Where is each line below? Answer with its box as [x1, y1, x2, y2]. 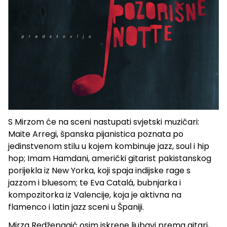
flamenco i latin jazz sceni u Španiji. [8, 201, 144, 213]
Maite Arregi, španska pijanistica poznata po [8, 128, 183, 140]
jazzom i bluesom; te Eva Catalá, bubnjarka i [8, 176, 181, 188]
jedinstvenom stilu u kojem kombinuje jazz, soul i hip [8, 140, 209, 152]
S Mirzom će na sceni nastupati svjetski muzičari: [8, 116, 199, 128]
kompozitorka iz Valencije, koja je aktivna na [8, 188, 181, 201]
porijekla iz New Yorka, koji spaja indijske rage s [8, 164, 191, 176]
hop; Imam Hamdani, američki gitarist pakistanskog [8, 152, 211, 164]
